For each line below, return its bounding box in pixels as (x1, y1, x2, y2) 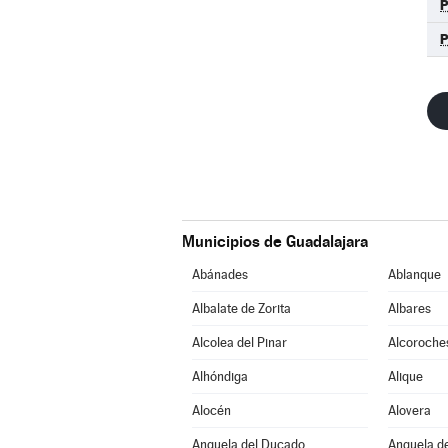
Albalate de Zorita (191, 301, 291, 316)
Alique (387, 369, 423, 384)
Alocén (191, 403, 231, 418)
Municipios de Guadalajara (182, 232, 368, 251)
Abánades (191, 267, 248, 282)
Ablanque (387, 267, 441, 282)
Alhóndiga (191, 369, 248, 384)
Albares (387, 301, 431, 316)
